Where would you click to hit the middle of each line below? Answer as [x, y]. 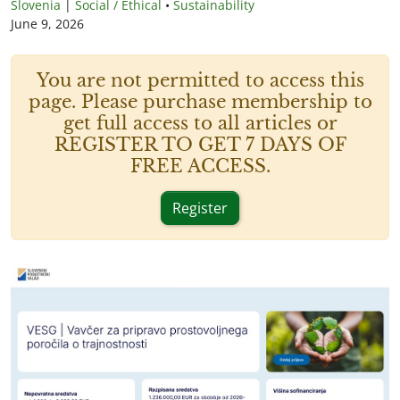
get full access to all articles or [200, 123]
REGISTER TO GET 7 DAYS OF [200, 145]
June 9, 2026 [47, 24]
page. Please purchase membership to [200, 102]
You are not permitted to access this [200, 80]
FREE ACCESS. [200, 166]
